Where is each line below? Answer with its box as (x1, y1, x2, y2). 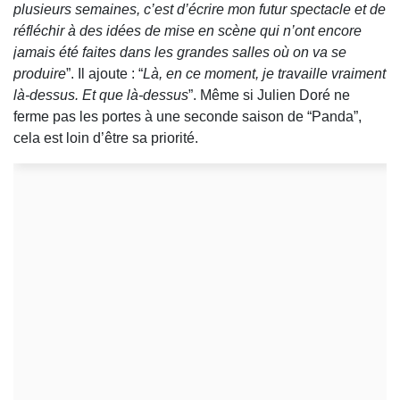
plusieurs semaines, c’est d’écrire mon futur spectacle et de (13, 2, 386, 18)
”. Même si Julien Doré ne (188, 87, 350, 104)
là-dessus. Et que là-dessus (13, 87, 188, 104)
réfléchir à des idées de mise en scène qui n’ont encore (13, 23, 362, 39)
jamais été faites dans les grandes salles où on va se (13, 45, 346, 61)
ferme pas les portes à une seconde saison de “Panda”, (13, 109, 362, 125)
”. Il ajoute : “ (66, 66, 143, 82)
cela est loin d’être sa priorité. (13, 130, 198, 146)
